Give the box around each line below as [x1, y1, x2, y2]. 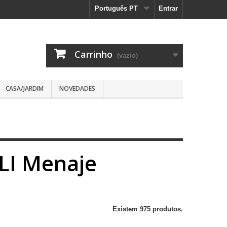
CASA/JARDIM [6, 84, 44, 93]
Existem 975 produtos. [112, 205, 183, 213]
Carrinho [74, 48, 112, 60]
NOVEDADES [59, 84, 95, 93]
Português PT [95, 5, 138, 12]
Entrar [159, 5, 178, 12]
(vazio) [117, 52, 138, 59]
